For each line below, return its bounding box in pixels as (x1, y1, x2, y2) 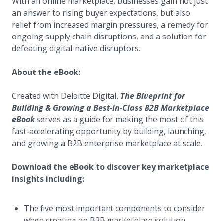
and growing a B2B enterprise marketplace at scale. (12, 138, 202, 148)
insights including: (12, 173, 84, 184)
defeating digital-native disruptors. (12, 43, 140, 54)
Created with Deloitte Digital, (12, 90, 120, 101)
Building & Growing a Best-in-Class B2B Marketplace (12, 102, 209, 113)
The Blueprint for (120, 90, 185, 101)
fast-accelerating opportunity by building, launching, (12, 126, 206, 137)
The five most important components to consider (24, 203, 205, 214)
